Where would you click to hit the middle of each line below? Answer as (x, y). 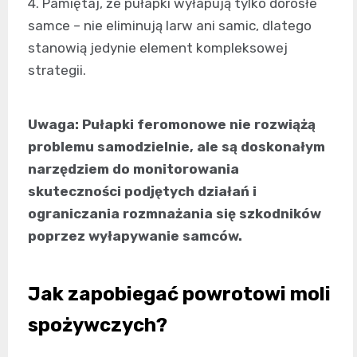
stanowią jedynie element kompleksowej (158, 48)
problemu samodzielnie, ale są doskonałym (177, 147)
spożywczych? (98, 326)
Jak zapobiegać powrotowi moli (179, 294)
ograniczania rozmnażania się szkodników (175, 214)
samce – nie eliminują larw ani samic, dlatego (170, 26)
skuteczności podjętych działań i (142, 192)
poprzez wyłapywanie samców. (135, 236)
